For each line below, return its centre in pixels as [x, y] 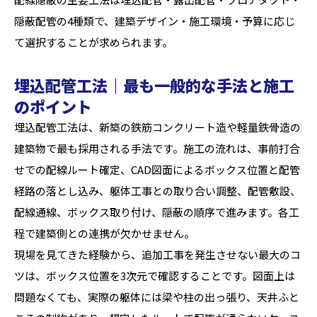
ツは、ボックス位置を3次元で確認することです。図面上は [155, 276]
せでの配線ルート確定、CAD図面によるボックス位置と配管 [157, 169]
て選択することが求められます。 [93, 42]
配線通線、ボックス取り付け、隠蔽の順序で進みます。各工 [157, 212]
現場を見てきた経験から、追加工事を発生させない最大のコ [157, 254]
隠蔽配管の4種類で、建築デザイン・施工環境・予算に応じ [155, 21]
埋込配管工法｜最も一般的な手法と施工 [154, 85]
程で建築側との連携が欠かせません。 [104, 233]
